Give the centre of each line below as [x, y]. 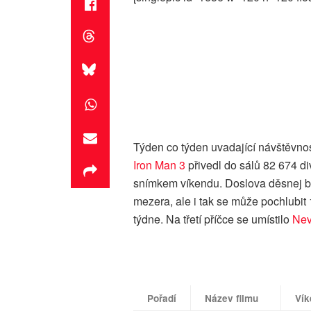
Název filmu [232, 298]
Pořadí [162, 298]
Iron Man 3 [159, 165]
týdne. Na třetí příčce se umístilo [213, 219]
